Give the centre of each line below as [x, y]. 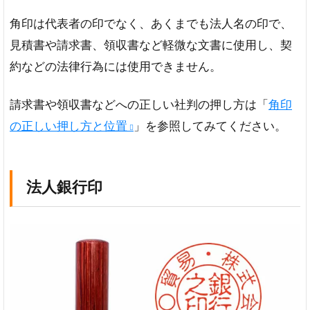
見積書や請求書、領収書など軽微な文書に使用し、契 [151, 45]
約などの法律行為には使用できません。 [116, 66]
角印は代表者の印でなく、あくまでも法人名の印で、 [151, 24]
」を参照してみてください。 [210, 126]
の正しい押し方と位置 [69, 126]
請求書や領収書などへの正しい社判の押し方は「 [139, 104]
